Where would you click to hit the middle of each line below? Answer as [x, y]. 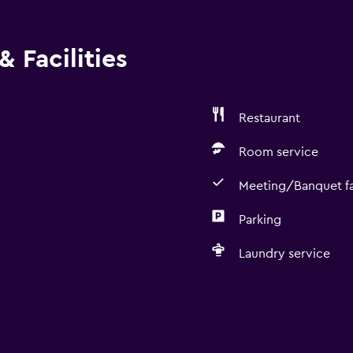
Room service [278, 152]
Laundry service [284, 254]
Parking [260, 220]
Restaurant [269, 118]
